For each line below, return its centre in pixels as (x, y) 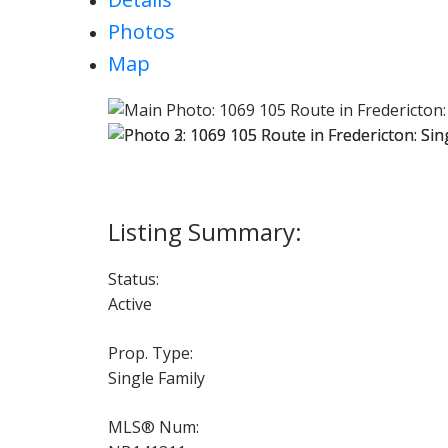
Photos (141, 32)
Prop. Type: (150, 352)
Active (129, 303)
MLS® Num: (153, 426)
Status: (133, 278)
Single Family (156, 377)
